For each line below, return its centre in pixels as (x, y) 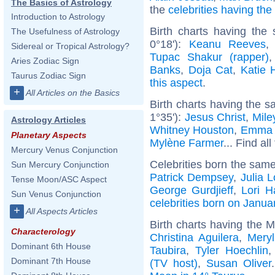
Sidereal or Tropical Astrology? (70, 46)
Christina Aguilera (194, 237)
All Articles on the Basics (73, 93)
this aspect (176, 83)
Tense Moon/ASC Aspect (59, 179)
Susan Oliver (239, 263)
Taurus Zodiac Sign (48, 76)
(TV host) (174, 263)
